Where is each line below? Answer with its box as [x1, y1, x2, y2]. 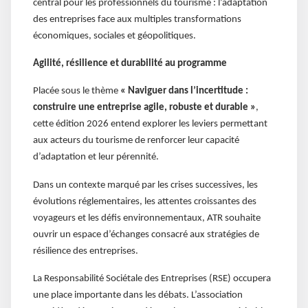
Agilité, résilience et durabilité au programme [33, 58, 227, 69]
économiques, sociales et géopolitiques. [33, 30, 196, 41]
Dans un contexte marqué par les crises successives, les [33, 179, 258, 190]
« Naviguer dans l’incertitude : [120, 86, 248, 97]
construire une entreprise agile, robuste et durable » [33, 102, 256, 113]
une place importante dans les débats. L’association [33, 289, 243, 300]
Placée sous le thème [33, 86, 120, 97]
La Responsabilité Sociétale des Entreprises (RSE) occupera [33, 273, 271, 284]
